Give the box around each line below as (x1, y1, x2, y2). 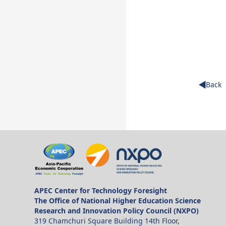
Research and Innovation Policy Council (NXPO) (34, 206, 199, 216)
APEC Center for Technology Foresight (34, 186, 167, 196)
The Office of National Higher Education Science (34, 196, 201, 206)
